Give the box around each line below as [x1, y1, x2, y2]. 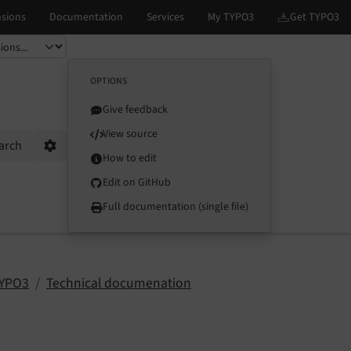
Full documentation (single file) [103, 199, 248, 215]
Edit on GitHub [103, 175, 171, 190]
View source [103, 126, 157, 142]
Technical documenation [46, 273, 191, 294]
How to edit [103, 150, 157, 166]
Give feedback [103, 102, 168, 118]
